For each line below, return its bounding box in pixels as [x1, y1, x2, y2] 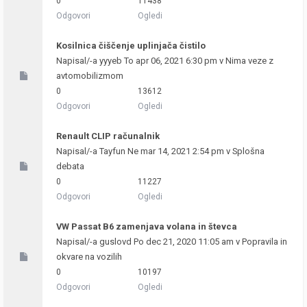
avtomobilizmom [56, 71, 123, 81]
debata [56, 161, 84, 171]
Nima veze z [225, 56, 273, 66]
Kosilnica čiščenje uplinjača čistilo [56, 40, 206, 51]
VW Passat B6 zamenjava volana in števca [56, 221, 237, 232]
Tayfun [99, 146, 125, 156]
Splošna [232, 146, 265, 156]
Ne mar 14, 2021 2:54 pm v [125, 146, 232, 156]
